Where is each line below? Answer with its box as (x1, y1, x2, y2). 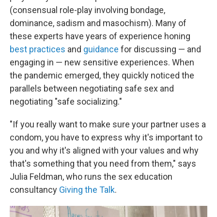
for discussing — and (119, 44, 201, 54)
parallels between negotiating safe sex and (10, 83, 174, 93)
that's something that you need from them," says (10, 158, 196, 169)
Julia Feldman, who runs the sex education (10, 171, 172, 182)
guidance (83, 44, 119, 54)
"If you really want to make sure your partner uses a (10, 119, 206, 129)
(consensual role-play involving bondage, (10, 4, 165, 15)
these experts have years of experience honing (10, 31, 190, 41)
